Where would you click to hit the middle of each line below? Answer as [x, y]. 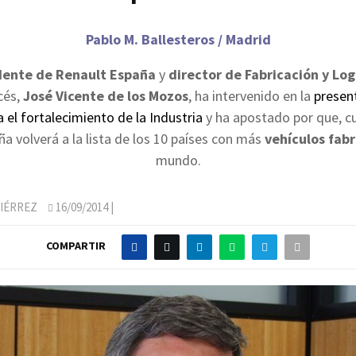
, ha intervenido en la [251, 95]
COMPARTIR [76, 246]
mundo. [178, 160]
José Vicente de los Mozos [105, 95]
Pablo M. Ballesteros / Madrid [178, 39]
